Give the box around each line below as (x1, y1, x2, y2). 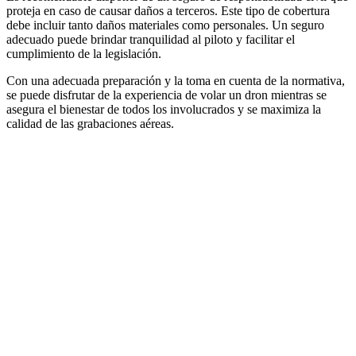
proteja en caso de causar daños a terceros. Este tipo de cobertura (6, 4, 330, 17)
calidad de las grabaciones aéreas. (6, 117, 174, 130)
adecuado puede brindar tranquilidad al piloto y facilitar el (6, 33, 295, 46)
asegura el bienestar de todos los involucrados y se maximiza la (6, 103, 321, 116)
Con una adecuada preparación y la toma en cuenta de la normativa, (6, 74, 345, 87)
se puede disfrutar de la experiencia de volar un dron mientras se (6, 88, 327, 102)
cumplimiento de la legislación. (6, 47, 161, 60)
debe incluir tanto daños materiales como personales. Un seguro (6, 18, 324, 32)
